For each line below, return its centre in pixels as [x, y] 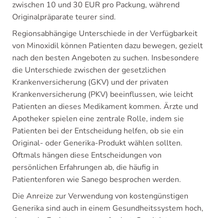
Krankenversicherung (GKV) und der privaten [90, 82]
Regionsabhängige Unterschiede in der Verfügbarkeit [105, 34]
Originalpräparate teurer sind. [64, 17]
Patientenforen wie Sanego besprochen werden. [97, 180]
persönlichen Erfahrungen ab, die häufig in [85, 167]
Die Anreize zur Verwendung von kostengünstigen [100, 196]
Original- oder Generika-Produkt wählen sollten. [97, 143]
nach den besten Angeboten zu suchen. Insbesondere [106, 58]
